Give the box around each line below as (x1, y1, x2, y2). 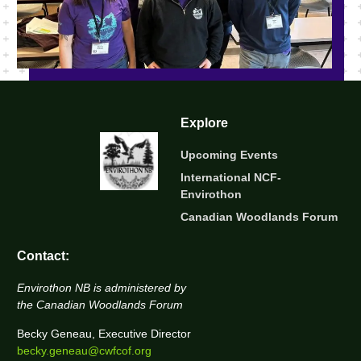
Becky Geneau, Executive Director (17, 326, 192, 340)
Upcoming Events (180, 148, 278, 162)
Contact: (17, 248, 70, 263)
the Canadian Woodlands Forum (17, 298, 184, 312)
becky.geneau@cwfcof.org (17, 343, 152, 357)
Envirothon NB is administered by (17, 281, 187, 295)
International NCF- (180, 171, 281, 185)
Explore (180, 115, 228, 131)
